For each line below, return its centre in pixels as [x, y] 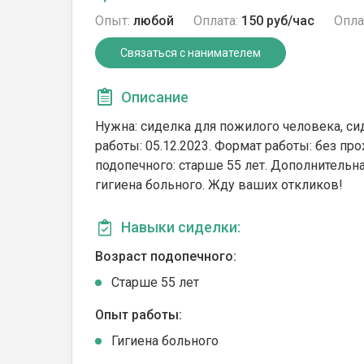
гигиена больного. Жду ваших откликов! [219, 185]
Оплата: [216, 21]
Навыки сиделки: [181, 227]
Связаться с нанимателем [191, 53]
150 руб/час [278, 21]
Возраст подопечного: [166, 256]
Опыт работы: [139, 315]
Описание [155, 97]
